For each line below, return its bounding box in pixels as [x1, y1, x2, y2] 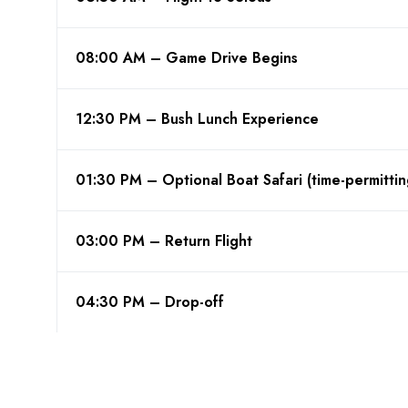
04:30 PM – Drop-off [76, 291, 224, 312]
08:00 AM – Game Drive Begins [76, 47, 298, 68]
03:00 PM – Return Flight [76, 230, 252, 251]
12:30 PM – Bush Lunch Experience [76, 108, 319, 129]
